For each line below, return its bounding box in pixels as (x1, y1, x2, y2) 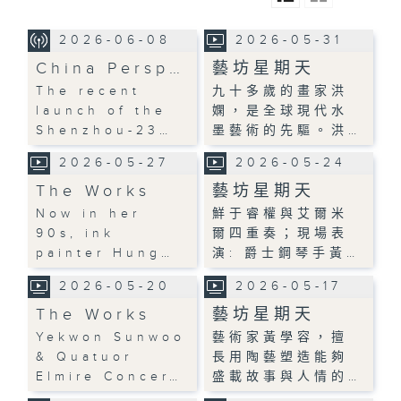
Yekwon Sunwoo (36, 329, 186, 345)
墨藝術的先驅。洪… (212, 123, 362, 138)
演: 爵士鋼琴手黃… (212, 245, 360, 260)
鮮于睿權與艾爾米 (212, 206, 349, 221)
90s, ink (36, 226, 115, 241)
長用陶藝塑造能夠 (212, 349, 349, 364)
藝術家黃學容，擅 (212, 329, 349, 345)
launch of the (36, 103, 167, 118)
